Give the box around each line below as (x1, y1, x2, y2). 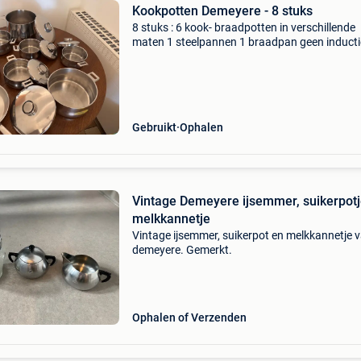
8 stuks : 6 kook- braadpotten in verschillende (131, 21, 355, 34)
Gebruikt (131, 121, 176, 134)
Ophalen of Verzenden (131, 311, 247, 324)
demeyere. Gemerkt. (131, 243, 232, 256)
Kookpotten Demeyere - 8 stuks (131, 3, 313, 19)
